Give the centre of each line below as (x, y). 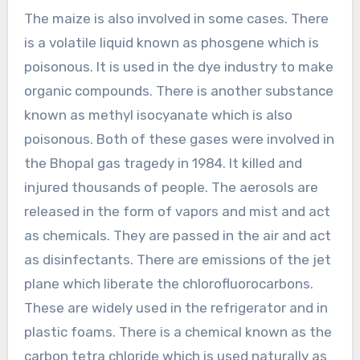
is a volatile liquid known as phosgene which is (171, 42)
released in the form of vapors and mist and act (177, 211)
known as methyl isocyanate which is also (158, 115)
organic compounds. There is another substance (178, 90)
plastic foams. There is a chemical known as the (178, 331)
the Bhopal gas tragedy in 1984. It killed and (163, 163)
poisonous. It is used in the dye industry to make (178, 66)
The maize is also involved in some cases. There (176, 18)
